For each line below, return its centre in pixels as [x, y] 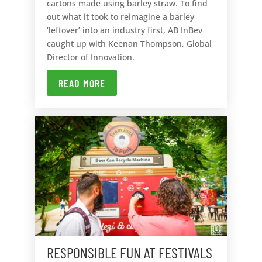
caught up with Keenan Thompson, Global [129, 44]
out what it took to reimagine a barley [120, 17]
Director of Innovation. [90, 57]
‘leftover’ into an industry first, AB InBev [124, 30]
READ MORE [82, 83]
